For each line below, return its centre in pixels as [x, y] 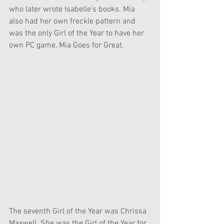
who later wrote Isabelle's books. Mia [73, 9]
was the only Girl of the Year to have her [77, 33]
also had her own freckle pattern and [73, 21]
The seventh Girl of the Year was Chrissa [79, 211]
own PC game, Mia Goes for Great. [66, 45]
